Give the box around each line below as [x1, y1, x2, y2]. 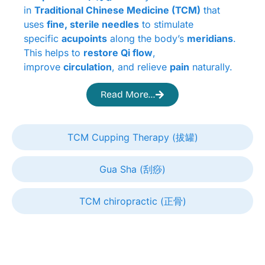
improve [24, 61, 63, 73]
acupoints [62, 33, 107, 45]
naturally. [189, 61, 232, 73]
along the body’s [107, 33, 187, 45]
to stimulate [139, 18, 193, 31]
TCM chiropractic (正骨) [79, 195, 186, 207]
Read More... [101, 88, 155, 100]
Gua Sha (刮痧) [99, 163, 166, 175]
